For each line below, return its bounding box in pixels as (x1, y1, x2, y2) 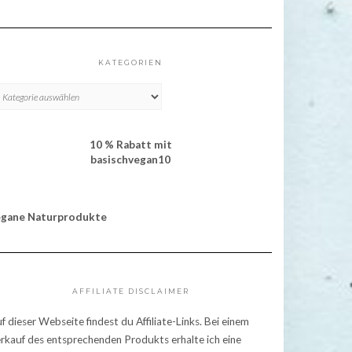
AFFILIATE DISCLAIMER (71, 287, 189, 296)
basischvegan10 (90, 153, 170, 167)
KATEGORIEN (98, 58, 163, 68)
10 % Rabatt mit (89, 138, 172, 152)
